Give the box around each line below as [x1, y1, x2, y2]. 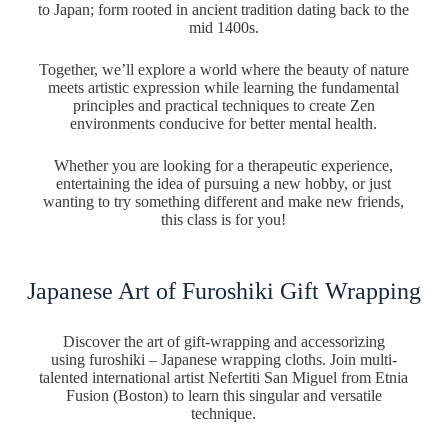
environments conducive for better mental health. [70, 114, 378, 132]
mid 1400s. [188, 18, 259, 36]
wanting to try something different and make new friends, [43, 192, 405, 210]
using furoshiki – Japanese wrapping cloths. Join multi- [50, 350, 397, 368]
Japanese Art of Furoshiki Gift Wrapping [26, 277, 421, 304]
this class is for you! [161, 210, 287, 228]
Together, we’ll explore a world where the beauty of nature [38, 60, 409, 78]
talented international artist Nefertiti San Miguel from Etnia [39, 368, 409, 386]
